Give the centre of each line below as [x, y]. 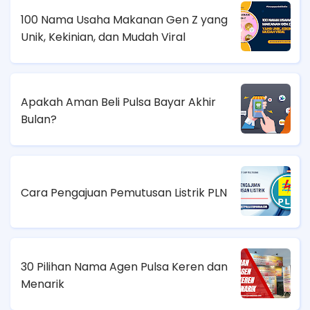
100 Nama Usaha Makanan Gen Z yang [124, 19]
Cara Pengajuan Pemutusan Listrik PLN [124, 193]
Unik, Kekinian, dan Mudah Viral [103, 37]
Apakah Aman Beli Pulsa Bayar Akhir [118, 102]
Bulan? [39, 119]
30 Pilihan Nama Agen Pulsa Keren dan [124, 266]
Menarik [43, 284]
